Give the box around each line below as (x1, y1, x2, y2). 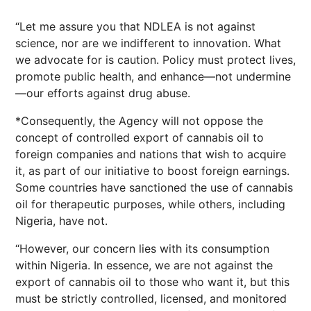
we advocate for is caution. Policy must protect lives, (15, 53, 296, 67)
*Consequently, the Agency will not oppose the (15, 114, 263, 128)
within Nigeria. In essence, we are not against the (15, 258, 273, 272)
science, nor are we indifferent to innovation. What (15, 36, 281, 50)
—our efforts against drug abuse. (15, 86, 190, 100)
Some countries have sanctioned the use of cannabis (15, 180, 293, 194)
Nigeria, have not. (15, 214, 108, 228)
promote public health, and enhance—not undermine (15, 69, 291, 83)
